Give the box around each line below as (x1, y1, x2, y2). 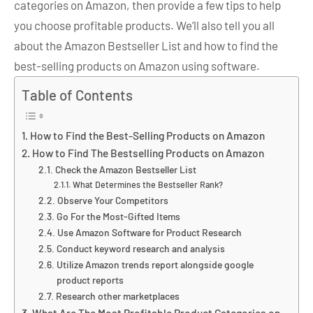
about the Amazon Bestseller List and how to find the (14, 38, 278, 53)
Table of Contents (22, 87, 133, 104)
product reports (57, 274, 124, 286)
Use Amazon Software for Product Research (57, 226, 242, 239)
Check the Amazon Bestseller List (55, 163, 197, 176)
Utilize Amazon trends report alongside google (57, 259, 254, 271)
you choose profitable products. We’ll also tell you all (14, 18, 275, 33)
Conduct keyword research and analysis (57, 242, 226, 255)
